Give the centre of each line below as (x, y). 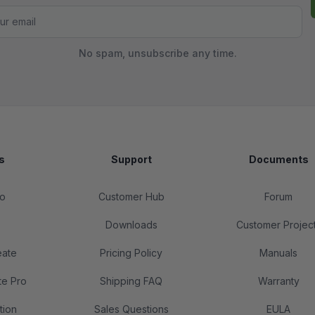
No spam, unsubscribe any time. (157, 53)
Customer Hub (131, 197)
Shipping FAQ (131, 281)
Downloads (131, 225)
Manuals (278, 253)
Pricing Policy (131, 253)
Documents (278, 159)
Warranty (278, 281)
